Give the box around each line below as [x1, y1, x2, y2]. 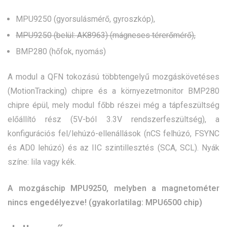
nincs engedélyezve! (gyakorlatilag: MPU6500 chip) [8, 198, 202, 208]
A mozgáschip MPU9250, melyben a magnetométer [8, 183, 219, 194]
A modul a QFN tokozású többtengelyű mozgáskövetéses [8, 72, 219, 82]
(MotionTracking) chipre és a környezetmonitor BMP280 [8, 86, 219, 96]
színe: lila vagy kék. [8, 157, 76, 167]
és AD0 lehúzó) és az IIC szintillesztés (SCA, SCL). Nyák [8, 143, 219, 153]
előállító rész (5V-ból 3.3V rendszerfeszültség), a [8, 115, 219, 125]
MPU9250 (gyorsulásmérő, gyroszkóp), [16, 14, 155, 24]
